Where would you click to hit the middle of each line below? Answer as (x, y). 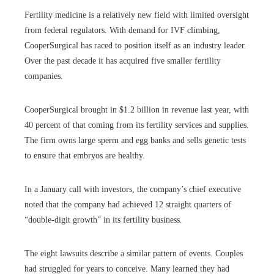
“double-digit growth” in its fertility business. (103, 220)
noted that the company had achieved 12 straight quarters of (128, 205)
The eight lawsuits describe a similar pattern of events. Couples (134, 254)
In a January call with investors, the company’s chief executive (133, 190)
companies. (44, 76)
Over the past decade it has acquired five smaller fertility (123, 61)
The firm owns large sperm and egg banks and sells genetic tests (135, 141)
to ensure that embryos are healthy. (85, 156)
